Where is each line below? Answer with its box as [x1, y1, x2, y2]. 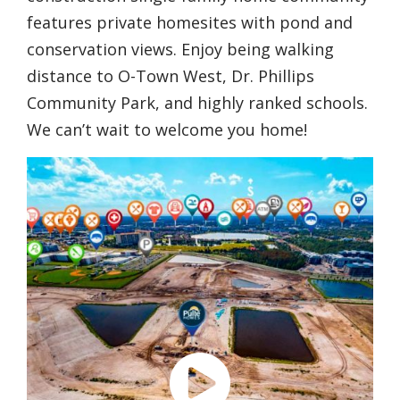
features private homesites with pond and [27, 12, 353, 33]
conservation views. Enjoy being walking [27, 38, 334, 60]
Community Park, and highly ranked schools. [27, 92, 368, 113]
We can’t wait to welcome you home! [27, 119, 307, 140]
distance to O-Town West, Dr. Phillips [27, 65, 314, 87]
